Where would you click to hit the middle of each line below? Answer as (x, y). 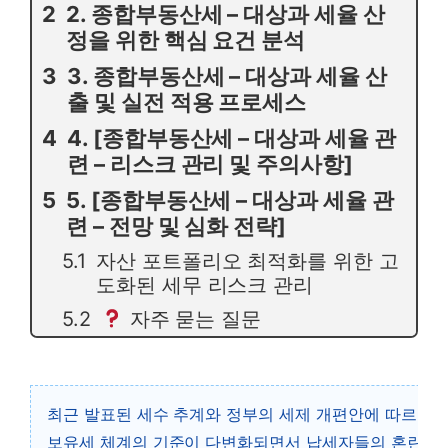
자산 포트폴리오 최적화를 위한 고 (247, 261)
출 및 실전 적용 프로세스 (186, 102)
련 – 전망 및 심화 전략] (176, 226)
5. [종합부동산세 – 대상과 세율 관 (229, 200)
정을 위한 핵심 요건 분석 (185, 40)
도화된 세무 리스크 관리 (204, 285)
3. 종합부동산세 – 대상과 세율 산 (226, 76)
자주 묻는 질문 (192, 319)
